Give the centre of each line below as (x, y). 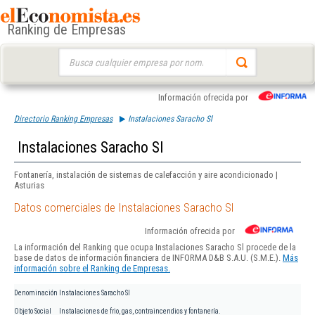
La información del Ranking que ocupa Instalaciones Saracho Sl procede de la (155, 247)
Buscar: (71, 54)
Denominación (36, 293)
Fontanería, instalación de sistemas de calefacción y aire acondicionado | (146, 175)
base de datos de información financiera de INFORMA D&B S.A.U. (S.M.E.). (148, 258)
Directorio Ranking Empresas (63, 119)
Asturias (29, 185)
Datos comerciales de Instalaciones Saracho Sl (124, 208)
